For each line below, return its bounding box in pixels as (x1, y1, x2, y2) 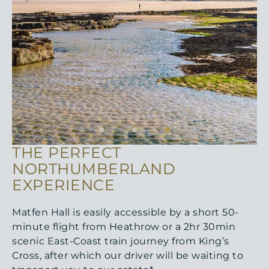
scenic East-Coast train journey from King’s (12, 235, 229, 247)
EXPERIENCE (12, 175, 115, 194)
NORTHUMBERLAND (12, 159, 175, 178)
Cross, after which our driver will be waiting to (12, 249, 243, 261)
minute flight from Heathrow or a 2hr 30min (12, 220, 235, 232)
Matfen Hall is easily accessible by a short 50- (12, 206, 239, 218)
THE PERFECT (12, 143, 121, 162)
